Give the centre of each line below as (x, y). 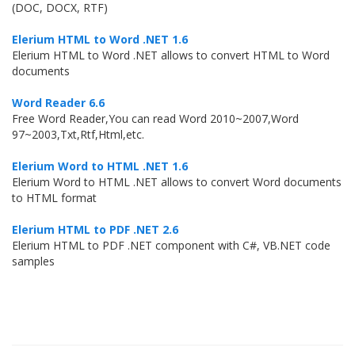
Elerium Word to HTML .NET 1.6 (100, 166)
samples (33, 261)
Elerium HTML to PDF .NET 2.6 (95, 229)
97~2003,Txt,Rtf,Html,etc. (78, 134)
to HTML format (54, 198)
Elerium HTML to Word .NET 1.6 (100, 39)
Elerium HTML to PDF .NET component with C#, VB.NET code (171, 245)
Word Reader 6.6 (58, 103)
